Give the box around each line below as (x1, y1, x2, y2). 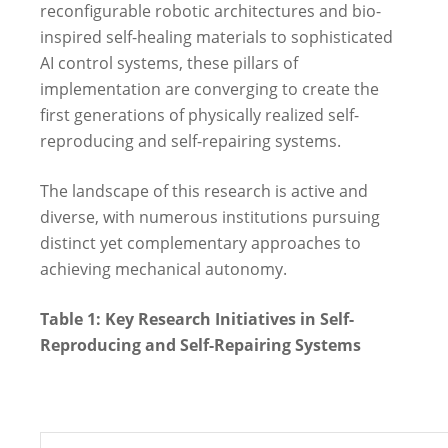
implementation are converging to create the (40, 77, 379, 100)
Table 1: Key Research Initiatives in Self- (40, 307, 354, 330)
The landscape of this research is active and (40, 179, 368, 202)
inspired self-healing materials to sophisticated (40, 25, 393, 48)
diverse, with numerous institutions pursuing (40, 205, 380, 228)
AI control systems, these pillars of (40, 51, 298, 74)
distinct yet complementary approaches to (40, 231, 361, 254)
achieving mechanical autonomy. (40, 257, 287, 280)
